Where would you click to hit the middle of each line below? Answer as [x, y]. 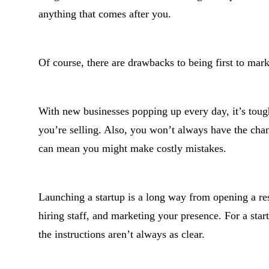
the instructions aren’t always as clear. [122, 234]
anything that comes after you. [105, 14]
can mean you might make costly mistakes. [132, 148]
